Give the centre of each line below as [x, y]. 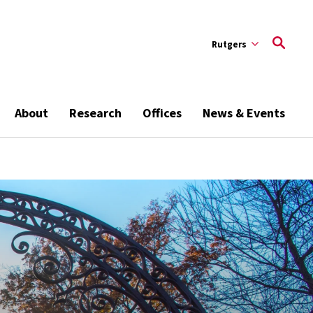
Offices [162, 113]
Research [95, 113]
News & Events [244, 113]
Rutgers [229, 44]
